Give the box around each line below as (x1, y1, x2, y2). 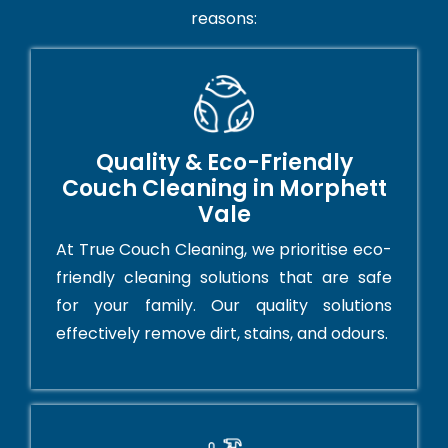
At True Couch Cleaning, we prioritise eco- (56, 238, 392, 262)
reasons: (191, 7, 257, 31)
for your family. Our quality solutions (56, 294, 392, 318)
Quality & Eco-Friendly (95, 147, 353, 179)
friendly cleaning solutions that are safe (56, 266, 392, 290)
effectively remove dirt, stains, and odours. (56, 322, 388, 346)
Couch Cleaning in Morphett (61, 173, 387, 205)
